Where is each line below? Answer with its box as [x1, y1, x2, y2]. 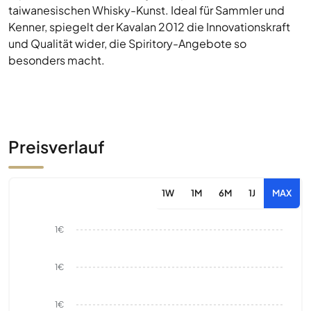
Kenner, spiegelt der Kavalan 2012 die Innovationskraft [8, 19, 290, 34]
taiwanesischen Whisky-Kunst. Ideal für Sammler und [8, 3, 285, 17]
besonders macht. [8, 53, 105, 67]
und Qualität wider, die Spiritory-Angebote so [8, 36, 246, 51]
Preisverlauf [8, 136, 105, 157]
